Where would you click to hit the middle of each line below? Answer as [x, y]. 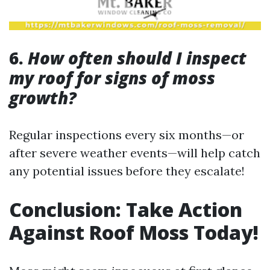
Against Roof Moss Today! [134, 232]
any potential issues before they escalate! [127, 171]
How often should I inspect [137, 58]
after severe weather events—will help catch [135, 153]
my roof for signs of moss [112, 78]
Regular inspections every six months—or [127, 135]
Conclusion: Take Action [126, 209]
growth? [43, 98]
